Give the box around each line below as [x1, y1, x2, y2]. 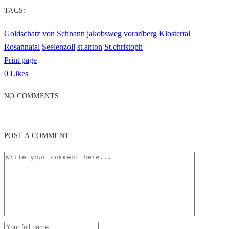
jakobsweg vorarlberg [87, 29, 157, 38]
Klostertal [159, 29, 190, 38]
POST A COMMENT [4, 131, 70, 140]
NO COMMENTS [4, 91, 59, 100]
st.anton [77, 42, 102, 51]
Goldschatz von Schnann [4, 29, 85, 38]
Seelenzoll [42, 42, 75, 51]
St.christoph [104, 42, 143, 51]
